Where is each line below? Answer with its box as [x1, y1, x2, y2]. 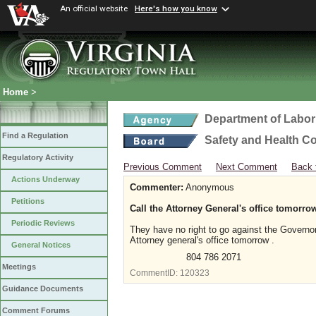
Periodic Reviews [11, 219, 75, 228]
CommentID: [130, 268, 180, 277]
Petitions [11, 197, 44, 206]
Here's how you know [135, 4, 217, 14]
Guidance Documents [2, 284, 83, 293]
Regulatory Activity [2, 153, 73, 162]
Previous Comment [123, 162, 202, 172]
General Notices [11, 241, 71, 250]
